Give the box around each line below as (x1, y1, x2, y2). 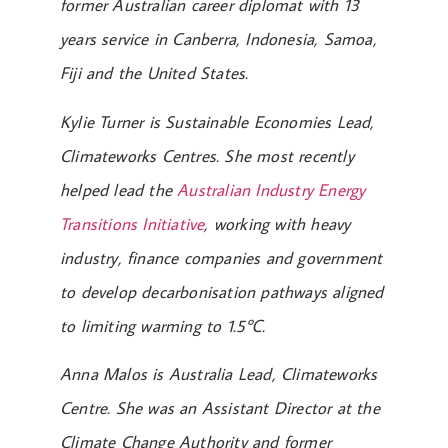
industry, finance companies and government (60, 246, 383, 269)
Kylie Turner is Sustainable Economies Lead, (60, 110, 375, 133)
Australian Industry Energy (177, 178, 366, 201)
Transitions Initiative (60, 212, 205, 235)
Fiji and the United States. (60, 62, 249, 85)
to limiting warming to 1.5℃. (60, 314, 266, 337)
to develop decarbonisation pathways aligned (60, 280, 384, 303)
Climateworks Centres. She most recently (60, 144, 354, 167)
